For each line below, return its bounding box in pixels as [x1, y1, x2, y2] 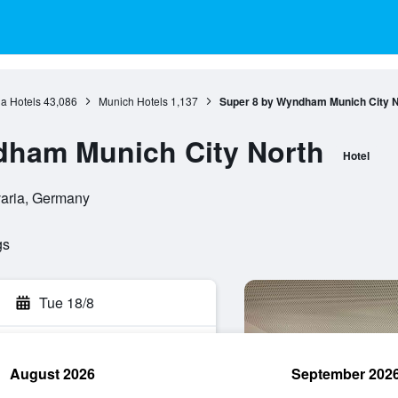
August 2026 [10, 363, 95, 384]
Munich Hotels [98, 93, 168, 108]
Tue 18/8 [39, 292, 94, 313]
